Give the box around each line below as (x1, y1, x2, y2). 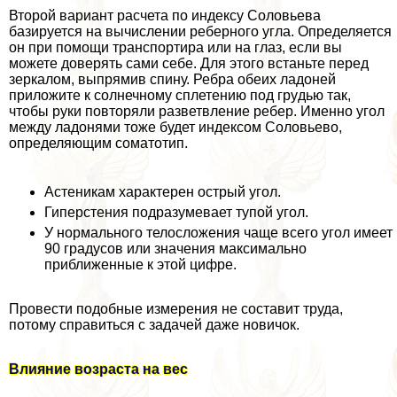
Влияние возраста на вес (9, 361, 188, 377)
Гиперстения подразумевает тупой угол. (44, 204, 308, 220)
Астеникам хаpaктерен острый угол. (44, 183, 281, 199)
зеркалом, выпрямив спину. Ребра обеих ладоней (9, 71, 336, 87)
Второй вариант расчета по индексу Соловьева (9, 7, 321, 23)
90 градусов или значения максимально (44, 240, 307, 256)
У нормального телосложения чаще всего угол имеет (44, 224, 393, 240)
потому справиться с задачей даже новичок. (9, 316, 300, 332)
